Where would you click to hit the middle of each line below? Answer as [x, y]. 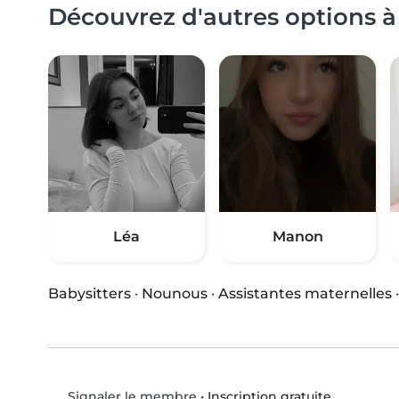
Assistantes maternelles [305, 294]
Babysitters [90, 294]
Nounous [175, 294]
